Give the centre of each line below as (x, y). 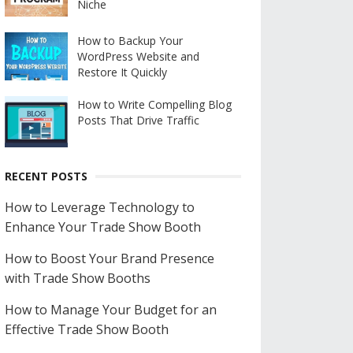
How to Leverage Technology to (100, 208)
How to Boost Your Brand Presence (110, 259)
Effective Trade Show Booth (87, 330)
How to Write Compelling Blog (154, 104)
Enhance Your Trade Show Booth (103, 227)
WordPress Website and (138, 57)
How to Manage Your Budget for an (111, 310)
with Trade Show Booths (78, 279)
